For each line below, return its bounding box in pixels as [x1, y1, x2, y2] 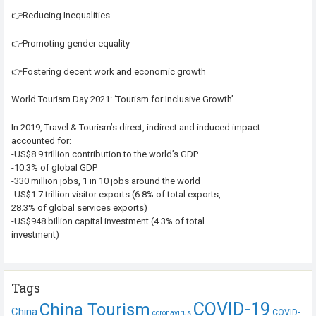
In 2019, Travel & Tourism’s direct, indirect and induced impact [11, 122, 260, 133]
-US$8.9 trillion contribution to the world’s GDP [11, 149, 198, 160]
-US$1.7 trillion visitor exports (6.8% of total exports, [11, 189, 221, 200]
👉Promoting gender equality [11, 37, 130, 49]
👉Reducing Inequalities [11, 9, 110, 20]
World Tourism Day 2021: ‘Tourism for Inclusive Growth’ [11, 94, 233, 105]
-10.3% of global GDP [11, 162, 97, 174]
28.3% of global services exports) [11, 202, 147, 214]
